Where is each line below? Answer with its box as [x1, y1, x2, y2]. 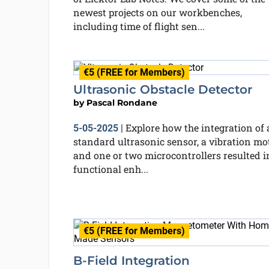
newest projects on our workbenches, [73, 6, 242, 19]
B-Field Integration [73, 253, 190, 268]
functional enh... [73, 162, 148, 175]
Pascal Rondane [86, 97, 157, 108]
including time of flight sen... [73, 20, 205, 32]
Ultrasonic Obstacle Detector [73, 82, 252, 97]
